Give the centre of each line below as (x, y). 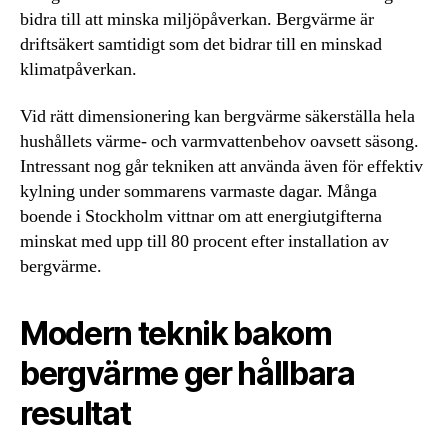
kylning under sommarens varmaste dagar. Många (198, 192)
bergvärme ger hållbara (187, 374)
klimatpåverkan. (78, 69)
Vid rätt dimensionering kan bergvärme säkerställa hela (217, 117)
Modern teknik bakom (176, 334)
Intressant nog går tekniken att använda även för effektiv (221, 167)
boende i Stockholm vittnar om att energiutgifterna (201, 217)
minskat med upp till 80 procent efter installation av (204, 242)
